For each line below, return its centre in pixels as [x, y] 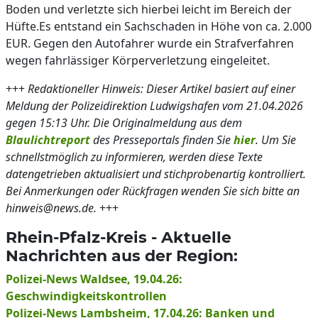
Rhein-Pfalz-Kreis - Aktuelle [119, 237]
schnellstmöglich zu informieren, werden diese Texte [134, 157]
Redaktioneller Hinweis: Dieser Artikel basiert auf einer [161, 89]
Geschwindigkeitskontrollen [86, 296]
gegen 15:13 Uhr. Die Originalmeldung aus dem [124, 123]
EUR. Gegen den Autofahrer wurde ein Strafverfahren [150, 43]
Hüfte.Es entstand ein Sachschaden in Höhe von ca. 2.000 [159, 26]
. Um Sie [276, 140]
